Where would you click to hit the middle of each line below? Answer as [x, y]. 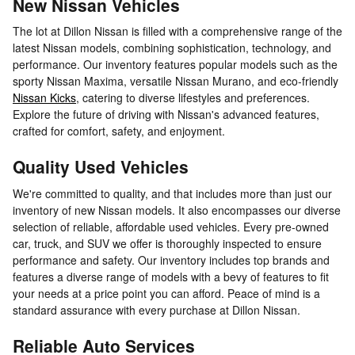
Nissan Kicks [44, 98]
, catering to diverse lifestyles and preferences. [193, 98]
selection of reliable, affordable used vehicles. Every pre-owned [171, 226]
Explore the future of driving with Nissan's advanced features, [166, 115]
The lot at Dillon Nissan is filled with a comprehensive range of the [177, 31]
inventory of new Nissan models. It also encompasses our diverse [177, 210]
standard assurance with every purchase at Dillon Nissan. [157, 309]
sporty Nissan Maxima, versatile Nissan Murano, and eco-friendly [176, 81]
